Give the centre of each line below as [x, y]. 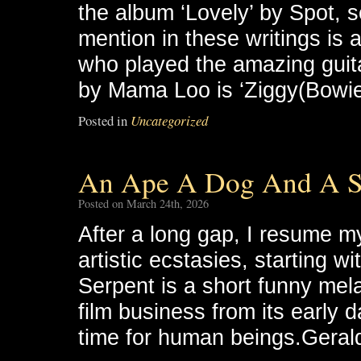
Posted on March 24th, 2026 [143, 203]
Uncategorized [169, 120]
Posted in [103, 120]
